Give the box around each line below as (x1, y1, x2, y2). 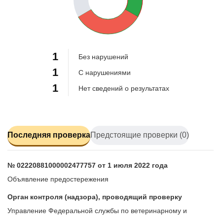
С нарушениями (78, 68, 131, 76)
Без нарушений (78, 52, 128, 61)
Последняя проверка (7, 131, 90, 140)
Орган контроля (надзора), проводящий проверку (7, 192, 182, 201)
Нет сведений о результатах (78, 84, 169, 92)
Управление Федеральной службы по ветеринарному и (7, 206, 187, 215)
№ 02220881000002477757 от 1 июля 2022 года (7, 161, 168, 169)
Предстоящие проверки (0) (90, 131, 189, 140)
